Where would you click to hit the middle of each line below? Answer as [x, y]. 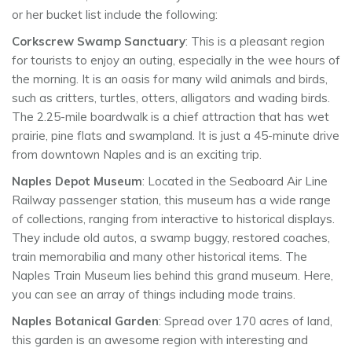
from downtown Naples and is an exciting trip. [137, 155]
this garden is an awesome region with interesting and [160, 340]
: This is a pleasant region [255, 42]
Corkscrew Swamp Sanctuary [99, 42]
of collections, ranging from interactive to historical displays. [173, 219]
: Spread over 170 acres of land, [246, 321]
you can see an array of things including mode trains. [154, 295]
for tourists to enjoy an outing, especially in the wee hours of [176, 60]
